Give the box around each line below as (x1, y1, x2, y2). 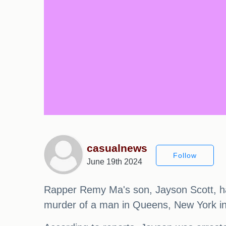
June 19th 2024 (87, 157, 142, 166)
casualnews (87, 142, 147, 154)
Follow (173, 151, 197, 159)
